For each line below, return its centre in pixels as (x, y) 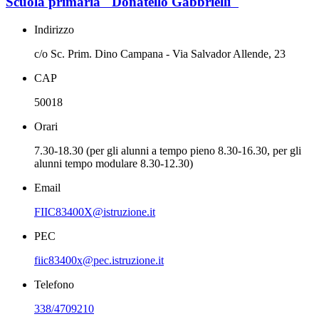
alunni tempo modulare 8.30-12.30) (114, 163)
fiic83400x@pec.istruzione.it (99, 260)
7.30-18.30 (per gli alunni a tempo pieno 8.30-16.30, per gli (168, 150)
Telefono (54, 284)
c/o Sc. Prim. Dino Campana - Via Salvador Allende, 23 (160, 53)
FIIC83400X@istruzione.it (95, 211)
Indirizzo (54, 29)
